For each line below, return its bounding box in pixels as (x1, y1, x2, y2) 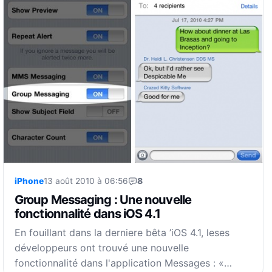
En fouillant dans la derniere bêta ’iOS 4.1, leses (15, 226, 230, 239)
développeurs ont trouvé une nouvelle (15, 242, 189, 254)
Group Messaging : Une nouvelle (15, 192, 191, 208)
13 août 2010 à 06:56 (44, 176, 129, 186)
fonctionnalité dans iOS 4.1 (15, 206, 160, 222)
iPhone (15, 176, 44, 186)
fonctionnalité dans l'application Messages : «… (15, 257, 233, 270)
